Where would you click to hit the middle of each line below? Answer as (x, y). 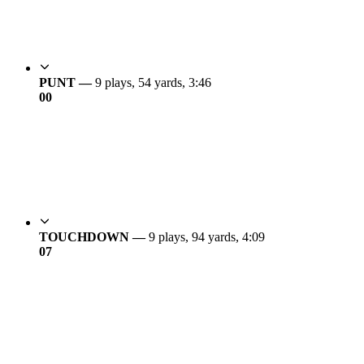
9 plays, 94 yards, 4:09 (207, 236)
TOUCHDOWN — (94, 236)
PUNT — (67, 82)
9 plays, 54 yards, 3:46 (153, 82)
